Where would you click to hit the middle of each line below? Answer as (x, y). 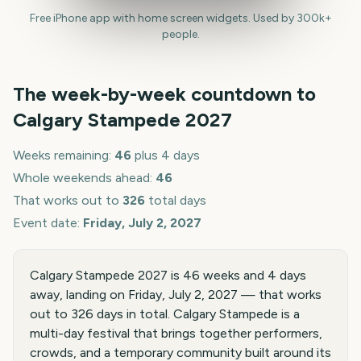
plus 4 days (166, 155)
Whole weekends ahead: (84, 178)
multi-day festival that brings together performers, (176, 333)
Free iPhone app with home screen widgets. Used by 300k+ (180, 18)
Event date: (48, 223)
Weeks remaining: (64, 155)
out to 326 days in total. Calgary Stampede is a (165, 314)
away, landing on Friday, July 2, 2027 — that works (176, 295)
